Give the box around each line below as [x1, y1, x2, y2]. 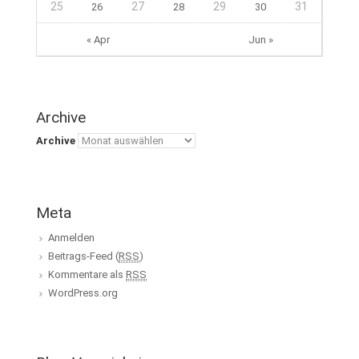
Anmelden [48, 232, 95, 244]
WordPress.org [48, 287, 118, 300]
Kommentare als [48, 268, 126, 281]
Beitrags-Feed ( [48, 250, 119, 263]
